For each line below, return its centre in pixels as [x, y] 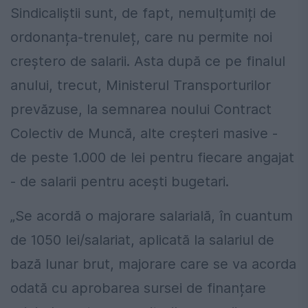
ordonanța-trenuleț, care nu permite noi [141, 37]
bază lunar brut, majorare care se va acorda [153, 264]
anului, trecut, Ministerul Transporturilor [141, 86]
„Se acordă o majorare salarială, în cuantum [152, 216]
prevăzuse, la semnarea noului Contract [141, 110]
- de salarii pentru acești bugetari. [120, 182]
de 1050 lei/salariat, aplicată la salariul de [142, 240]
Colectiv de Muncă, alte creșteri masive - [144, 134]
